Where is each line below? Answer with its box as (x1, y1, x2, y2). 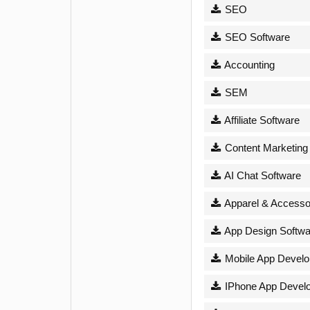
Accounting (221, 58, 275, 71)
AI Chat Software (221, 169, 301, 181)
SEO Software (221, 30, 290, 43)
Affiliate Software (221, 113, 300, 126)
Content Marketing (221, 141, 308, 154)
